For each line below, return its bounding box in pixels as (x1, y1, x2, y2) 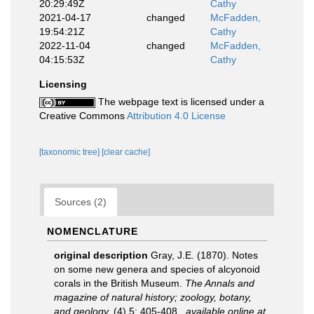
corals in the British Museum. (54, 278, 185, 289)
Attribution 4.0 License (127, 110, 226, 121)
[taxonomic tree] (39, 147, 102, 157)
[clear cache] (102, 147, 150, 157)
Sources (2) (55, 196, 107, 207)
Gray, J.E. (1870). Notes (151, 250, 258, 261)
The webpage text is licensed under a (95, 96, 264, 107)
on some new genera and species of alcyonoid (54, 264, 260, 275)
